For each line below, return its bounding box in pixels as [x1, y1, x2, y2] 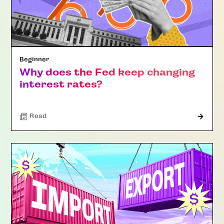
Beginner [19, 55, 49, 63]
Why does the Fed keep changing [19, 66, 195, 78]
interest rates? [19, 78, 103, 90]
